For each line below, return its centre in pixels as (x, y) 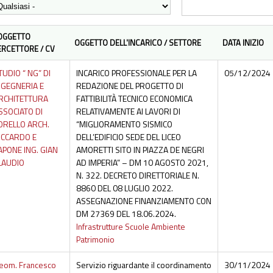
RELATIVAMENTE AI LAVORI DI (128, 112)
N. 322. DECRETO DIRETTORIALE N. (137, 175)
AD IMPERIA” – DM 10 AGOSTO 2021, (142, 163)
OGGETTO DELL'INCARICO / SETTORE (137, 43)
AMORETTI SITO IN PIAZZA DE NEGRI (140, 150)
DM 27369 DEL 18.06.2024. (126, 214)
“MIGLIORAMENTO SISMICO (124, 124)
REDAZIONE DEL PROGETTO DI (129, 86)
